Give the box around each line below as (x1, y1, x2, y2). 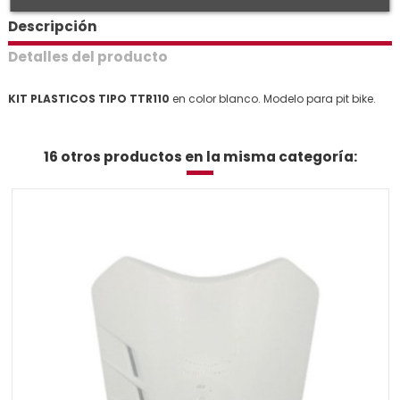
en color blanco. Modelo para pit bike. (172, 90, 376, 106)
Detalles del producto (8, 47, 168, 66)
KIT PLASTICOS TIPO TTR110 (8, 90, 172, 106)
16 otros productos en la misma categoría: (43, 146, 357, 166)
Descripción (8, 17, 97, 37)
